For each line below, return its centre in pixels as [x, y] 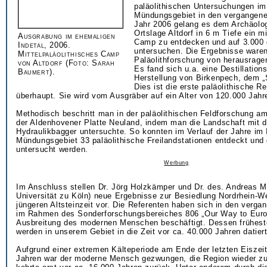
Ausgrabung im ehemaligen [67, 36]
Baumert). [37, 72]
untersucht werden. [52, 149]
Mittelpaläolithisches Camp [69, 54]
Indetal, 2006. [44, 45]
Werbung [176, 163]
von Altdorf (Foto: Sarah [66, 63]
